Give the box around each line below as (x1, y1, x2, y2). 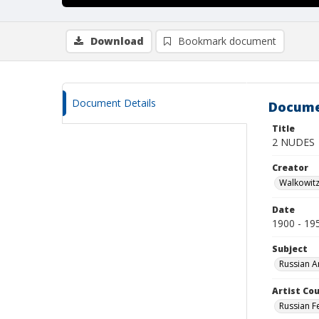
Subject (272, 243, 308, 255)
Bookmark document (178, 34, 276, 48)
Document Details (72, 96, 156, 110)
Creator (272, 162, 308, 174)
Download (90, 34, 144, 48)
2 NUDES (272, 135, 315, 149)
